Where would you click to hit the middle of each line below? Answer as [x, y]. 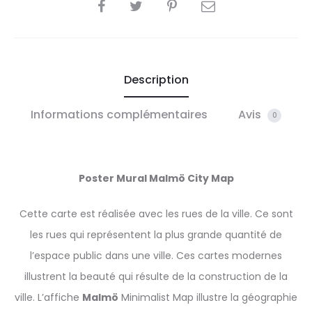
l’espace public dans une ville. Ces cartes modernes [156, 256]
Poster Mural [114, 178]
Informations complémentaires [119, 115]
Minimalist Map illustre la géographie [208, 297]
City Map [209, 178]
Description [156, 80]
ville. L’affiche [48, 297]
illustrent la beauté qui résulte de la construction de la [156, 276]
